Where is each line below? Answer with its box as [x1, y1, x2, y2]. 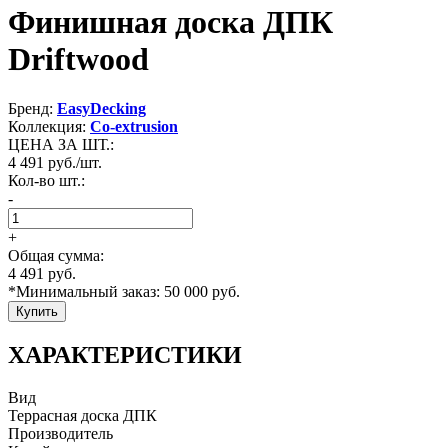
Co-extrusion [90, 117, 178, 135]
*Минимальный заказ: [8, 282, 164, 300]
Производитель [8, 424, 113, 442]
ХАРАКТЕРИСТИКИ [8, 341, 242, 368]
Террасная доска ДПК [8, 406, 157, 424]
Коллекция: [8, 117, 90, 135]
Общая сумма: [8, 246, 104, 264]
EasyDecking [57, 99, 146, 117]
